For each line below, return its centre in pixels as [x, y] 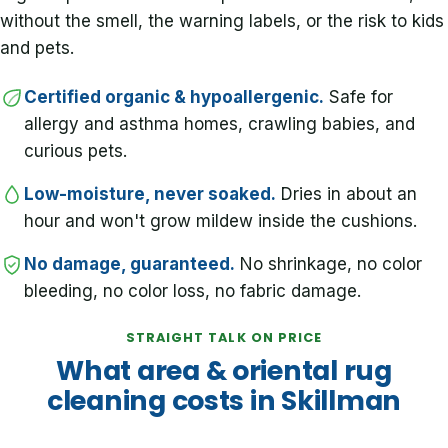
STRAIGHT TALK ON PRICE [224, 337]
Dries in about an [346, 194]
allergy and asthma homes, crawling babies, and [219, 124]
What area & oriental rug [224, 370]
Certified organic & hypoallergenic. [174, 97]
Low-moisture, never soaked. [150, 194]
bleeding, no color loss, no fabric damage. [192, 291]
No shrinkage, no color [328, 264]
